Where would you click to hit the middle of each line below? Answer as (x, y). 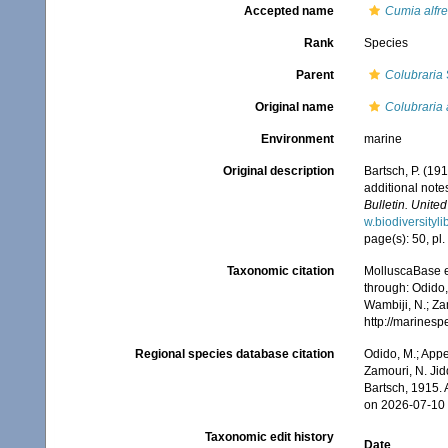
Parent (314, 75)
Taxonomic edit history (269, 437)
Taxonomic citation (280, 271)
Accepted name (288, 11)
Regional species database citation (234, 354)
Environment (297, 139)
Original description (278, 171)
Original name (294, 107)
